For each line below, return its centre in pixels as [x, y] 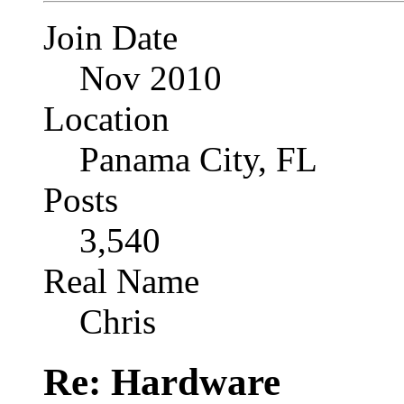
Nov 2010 [151, 78]
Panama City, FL [198, 160]
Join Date [110, 38]
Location [106, 119]
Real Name [121, 281]
